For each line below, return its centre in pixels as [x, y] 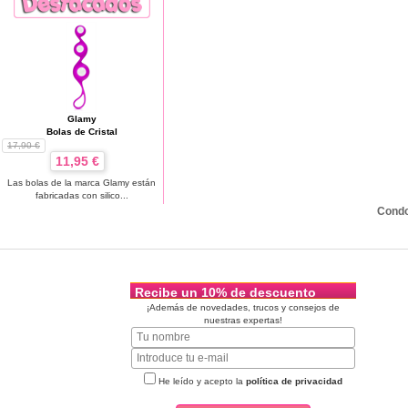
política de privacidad [294, 381]
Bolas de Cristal [82, 131]
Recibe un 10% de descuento [225, 292]
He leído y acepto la [201, 381]
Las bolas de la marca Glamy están [82, 182]
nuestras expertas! [243, 320]
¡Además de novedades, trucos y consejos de [243, 307]
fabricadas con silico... [82, 195]
